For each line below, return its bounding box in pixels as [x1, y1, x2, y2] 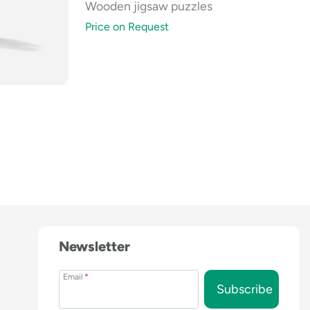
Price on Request [84, 20, 169, 34]
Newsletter [59, 238, 130, 255]
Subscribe [217, 282, 273, 298]
